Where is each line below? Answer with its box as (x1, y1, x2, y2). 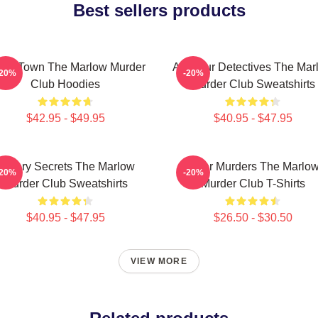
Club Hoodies (31, 78, 100, 90)
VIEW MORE (131, 256, 187, 266)
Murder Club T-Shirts (200, 177, 305, 190)
